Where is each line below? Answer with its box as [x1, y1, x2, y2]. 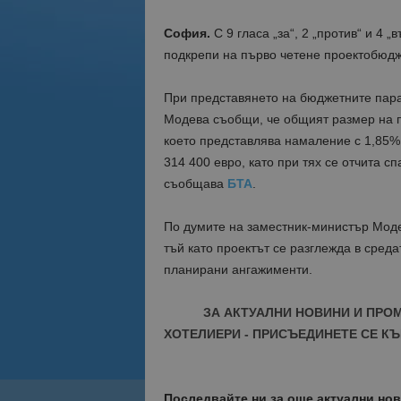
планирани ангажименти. [163, 262, 312, 277]
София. [163, 26, 210, 40]
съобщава [163, 176, 227, 191]
